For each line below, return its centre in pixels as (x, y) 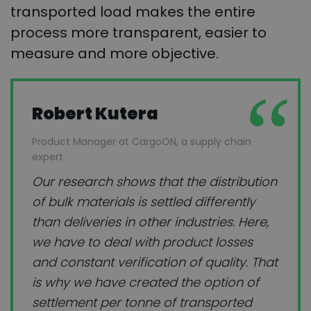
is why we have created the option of (145, 283)
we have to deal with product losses (142, 242)
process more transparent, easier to (138, 32)
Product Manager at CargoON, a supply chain (142, 142)
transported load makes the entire (133, 11)
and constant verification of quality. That (155, 262)
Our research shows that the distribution (154, 182)
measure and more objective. (115, 53)
